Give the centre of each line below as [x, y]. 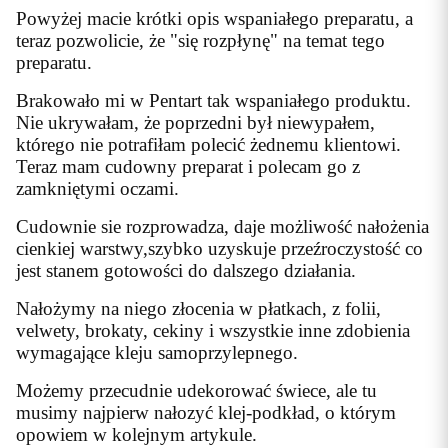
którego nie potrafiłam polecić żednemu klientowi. [208, 145]
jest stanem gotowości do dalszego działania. [186, 271]
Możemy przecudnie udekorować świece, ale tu [196, 391]
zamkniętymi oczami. [97, 189]
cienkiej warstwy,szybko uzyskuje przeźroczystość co [219, 249]
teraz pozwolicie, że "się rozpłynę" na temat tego [200, 41]
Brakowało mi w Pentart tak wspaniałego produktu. [213, 101]
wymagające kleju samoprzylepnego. [157, 353]
